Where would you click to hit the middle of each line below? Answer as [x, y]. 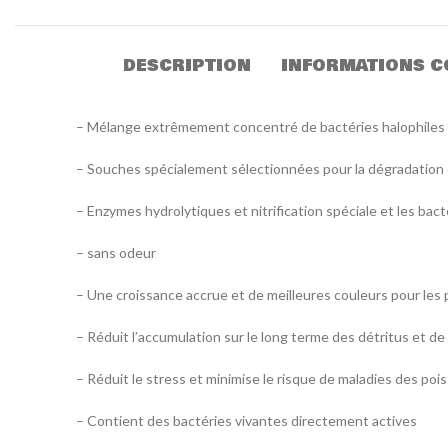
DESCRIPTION [186, 65]
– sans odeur [116, 252]
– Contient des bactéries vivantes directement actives [246, 420]
